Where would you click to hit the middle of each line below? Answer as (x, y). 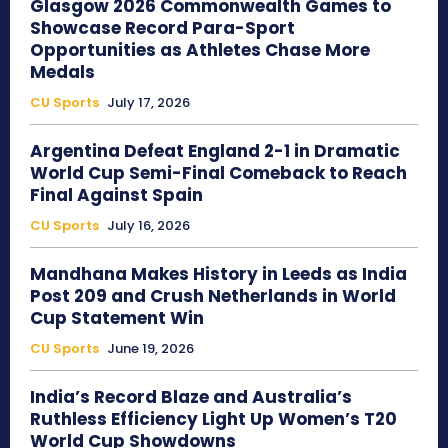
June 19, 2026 (150, 349)
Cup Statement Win (117, 318)
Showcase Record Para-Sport (162, 28)
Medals (62, 72)
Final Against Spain (116, 195)
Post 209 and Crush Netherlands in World (213, 296)
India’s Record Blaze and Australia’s (191, 397)
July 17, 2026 (148, 103)
